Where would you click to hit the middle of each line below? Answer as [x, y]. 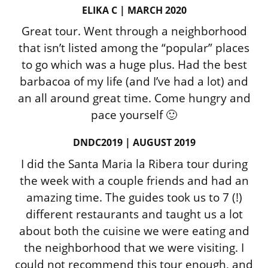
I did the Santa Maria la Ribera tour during [134, 164]
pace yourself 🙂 [134, 115]
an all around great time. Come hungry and [134, 98]
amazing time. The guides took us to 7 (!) [134, 197]
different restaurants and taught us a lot [134, 214]
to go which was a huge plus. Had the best [134, 64]
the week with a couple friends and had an [134, 180]
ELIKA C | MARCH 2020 [134, 10]
